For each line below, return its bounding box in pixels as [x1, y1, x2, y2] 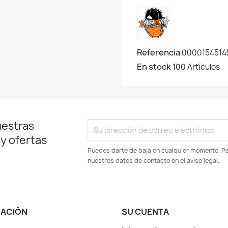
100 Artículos [173, 62, 220, 73]
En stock [137, 61, 171, 73]
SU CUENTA [122, 206, 169, 218]
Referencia [137, 47, 180, 59]
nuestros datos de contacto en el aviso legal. [88, 156, 220, 165]
